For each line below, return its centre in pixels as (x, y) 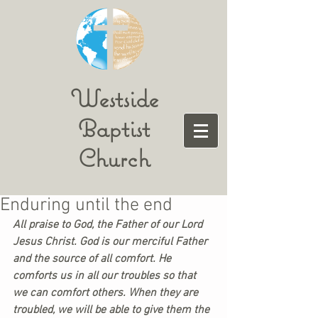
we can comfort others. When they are (107, 293)
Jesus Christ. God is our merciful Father (111, 242)
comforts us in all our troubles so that (106, 276)
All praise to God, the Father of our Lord (109, 225)
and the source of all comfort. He (93, 259)
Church (114, 158)
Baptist (114, 128)
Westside (114, 98)
